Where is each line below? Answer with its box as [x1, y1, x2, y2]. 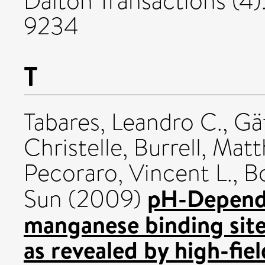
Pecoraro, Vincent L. [24, 156, 232, 190]
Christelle [24, 130, 122, 164]
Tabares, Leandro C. [24, 105, 222, 139]
